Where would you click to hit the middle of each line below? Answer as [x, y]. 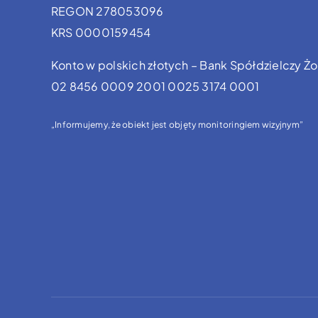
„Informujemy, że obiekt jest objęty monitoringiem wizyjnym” [177, 124]
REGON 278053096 [107, 11]
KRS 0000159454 [101, 32]
